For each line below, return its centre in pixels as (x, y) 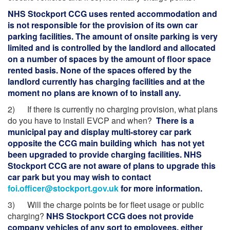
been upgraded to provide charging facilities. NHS (105, 154)
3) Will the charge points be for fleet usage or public (106, 205)
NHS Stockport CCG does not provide (120, 216)
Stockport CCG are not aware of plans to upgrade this (112, 166)
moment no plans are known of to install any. (94, 93)
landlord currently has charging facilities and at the (106, 81)
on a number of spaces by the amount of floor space (109, 59)
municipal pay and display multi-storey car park (100, 132)
